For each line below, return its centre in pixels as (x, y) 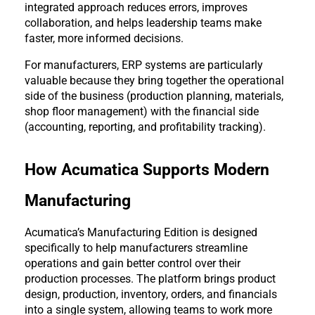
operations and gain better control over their (133, 263)
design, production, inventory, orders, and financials (151, 294)
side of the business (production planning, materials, (154, 96)
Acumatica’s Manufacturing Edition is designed (141, 232)
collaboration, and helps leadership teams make (143, 22)
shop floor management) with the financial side (142, 111)
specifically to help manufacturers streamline (136, 247)
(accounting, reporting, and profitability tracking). (145, 127)
